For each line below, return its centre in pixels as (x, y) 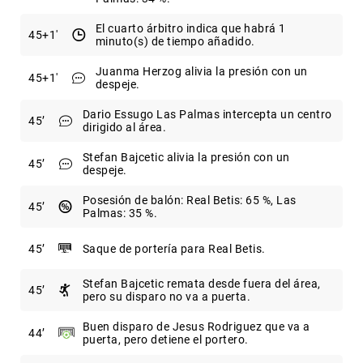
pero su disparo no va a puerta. (166, 297)
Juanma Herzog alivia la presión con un (201, 72)
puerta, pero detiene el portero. (165, 340)
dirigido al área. (124, 128)
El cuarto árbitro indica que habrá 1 (190, 29)
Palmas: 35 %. (120, 214)
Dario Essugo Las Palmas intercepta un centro (207, 115)
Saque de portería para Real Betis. (174, 248)
